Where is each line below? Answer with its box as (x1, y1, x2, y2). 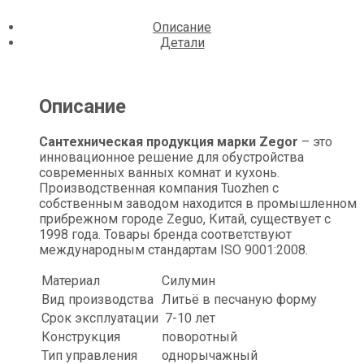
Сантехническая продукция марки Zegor (38, 133, 298, 149)
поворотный (161, 328, 237, 344)
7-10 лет (161, 310, 215, 326)
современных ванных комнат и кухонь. (38, 164, 279, 180)
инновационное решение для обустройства (38, 149, 304, 165)
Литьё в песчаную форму (161, 291, 317, 307)
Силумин (161, 272, 215, 288)
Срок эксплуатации (41, 310, 158, 326)
